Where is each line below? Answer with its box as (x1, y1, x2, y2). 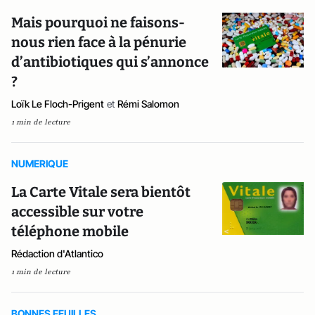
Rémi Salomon (117, 98, 179, 110)
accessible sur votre (11, 203, 143, 220)
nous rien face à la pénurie (11, 34, 186, 51)
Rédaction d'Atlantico (11, 247, 103, 259)
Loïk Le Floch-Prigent (11, 98, 104, 110)
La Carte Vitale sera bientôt (11, 184, 191, 200)
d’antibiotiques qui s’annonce (11, 53, 209, 70)
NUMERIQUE (11, 157, 68, 169)
